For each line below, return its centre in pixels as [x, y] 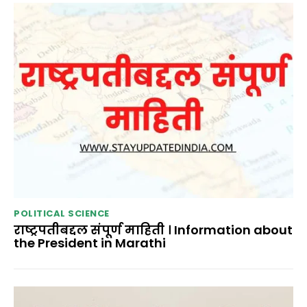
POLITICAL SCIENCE [62, 214]
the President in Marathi [90, 243]
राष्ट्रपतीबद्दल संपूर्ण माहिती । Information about [153, 230]
